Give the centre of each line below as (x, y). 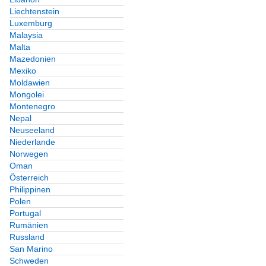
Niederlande (32, 142)
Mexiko (23, 71)
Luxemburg (31, 23)
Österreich (29, 178)
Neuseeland (32, 130)
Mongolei (27, 95)
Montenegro (32, 107)
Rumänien (29, 225)
